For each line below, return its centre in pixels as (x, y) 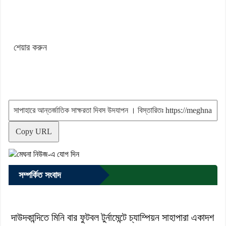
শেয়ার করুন (30, 47)
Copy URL (34, 131)
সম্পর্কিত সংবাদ (40, 175)
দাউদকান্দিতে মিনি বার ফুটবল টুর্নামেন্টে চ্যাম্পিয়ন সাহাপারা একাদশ (112, 217)
